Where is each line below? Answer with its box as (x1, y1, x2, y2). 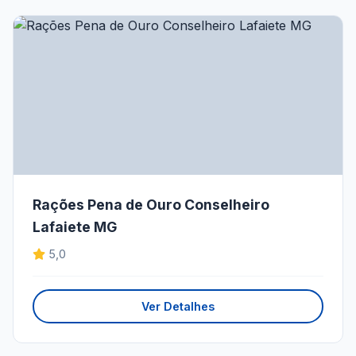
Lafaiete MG (33, 219, 117, 236)
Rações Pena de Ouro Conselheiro (33, 196, 269, 214)
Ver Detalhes (141, 300, 215, 314)
